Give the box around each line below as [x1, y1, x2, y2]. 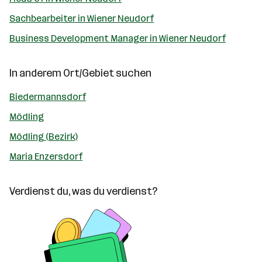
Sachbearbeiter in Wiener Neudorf [9, 13, 154, 24]
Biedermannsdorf [9, 91, 86, 102]
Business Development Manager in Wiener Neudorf [9, 33, 226, 44]
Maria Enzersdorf [9, 151, 82, 162]
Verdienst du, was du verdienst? [9, 185, 157, 198]
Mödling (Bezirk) [9, 131, 78, 142]
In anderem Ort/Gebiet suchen [9, 67, 151, 80]
